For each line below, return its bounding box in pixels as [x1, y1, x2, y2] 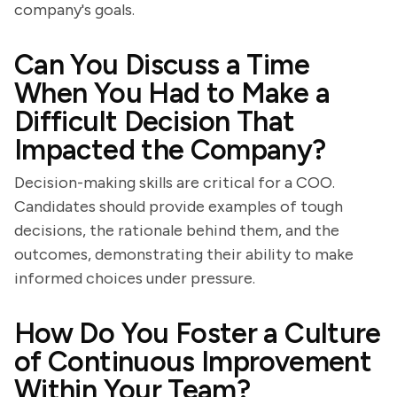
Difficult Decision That [14, 105, 295, 138]
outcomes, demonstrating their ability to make [14, 245, 354, 264]
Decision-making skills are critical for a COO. [14, 173, 335, 192]
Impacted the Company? [14, 133, 326, 167]
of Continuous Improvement [14, 345, 371, 378]
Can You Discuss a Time [14, 48, 309, 82]
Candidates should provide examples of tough [14, 197, 343, 216]
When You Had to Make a [14, 76, 330, 110]
